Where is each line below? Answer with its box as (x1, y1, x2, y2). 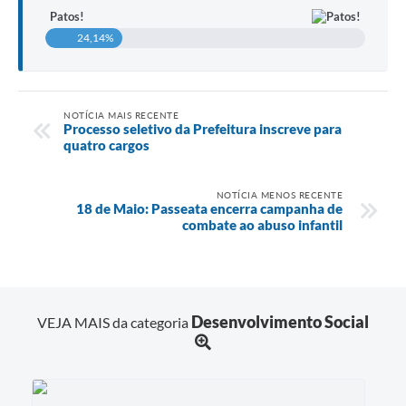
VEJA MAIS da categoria (37, 313, 191, 331)
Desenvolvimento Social (191, 311, 369, 332)
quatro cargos (63, 136, 150, 153)
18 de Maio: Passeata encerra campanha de (76, 199, 343, 217)
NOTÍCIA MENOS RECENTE (216, 188, 343, 200)
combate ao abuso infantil (182, 216, 343, 233)
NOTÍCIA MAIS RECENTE (63, 109, 179, 121)
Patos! (50, 9, 84, 24)
